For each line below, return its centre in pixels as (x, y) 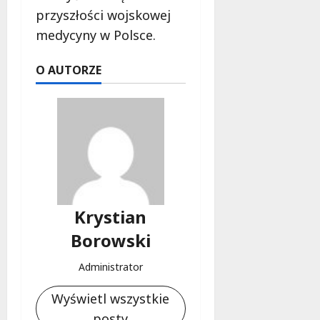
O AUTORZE (69, 70)
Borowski (110, 240)
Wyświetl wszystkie (111, 298)
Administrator (110, 266)
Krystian (111, 216)
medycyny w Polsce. (96, 35)
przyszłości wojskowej (103, 15)
